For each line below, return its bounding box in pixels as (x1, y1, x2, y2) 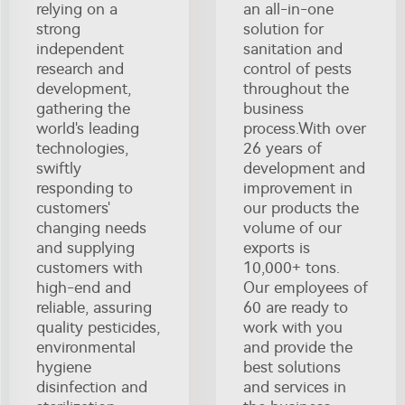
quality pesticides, (36, 317, 160, 336)
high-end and (36, 278, 131, 297)
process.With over (243, 118, 366, 137)
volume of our (243, 218, 342, 237)
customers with (36, 258, 143, 277)
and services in (243, 377, 346, 396)
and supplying (36, 238, 135, 257)
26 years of (243, 138, 322, 157)
